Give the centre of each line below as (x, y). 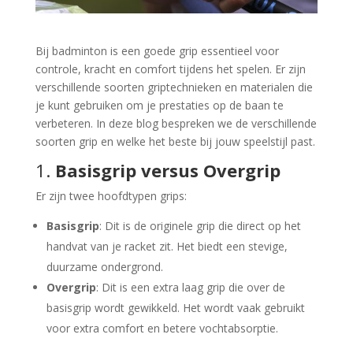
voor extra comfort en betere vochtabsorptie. (162, 329)
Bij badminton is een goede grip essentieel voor (157, 51)
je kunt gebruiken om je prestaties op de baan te (159, 106)
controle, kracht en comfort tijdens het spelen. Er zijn (170, 69)
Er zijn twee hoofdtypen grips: (111, 196)
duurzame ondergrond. (104, 267)
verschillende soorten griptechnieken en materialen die (174, 87)
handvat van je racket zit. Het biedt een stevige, (167, 247)
